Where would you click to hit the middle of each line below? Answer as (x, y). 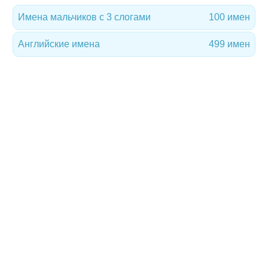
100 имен (229, 17)
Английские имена (59, 44)
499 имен (229, 44)
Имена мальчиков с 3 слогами (84, 17)
